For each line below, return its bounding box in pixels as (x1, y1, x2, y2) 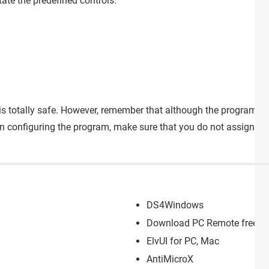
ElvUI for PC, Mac (147, 235, 219, 247)
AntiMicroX (147, 253, 193, 265)
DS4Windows (147, 199, 204, 211)
